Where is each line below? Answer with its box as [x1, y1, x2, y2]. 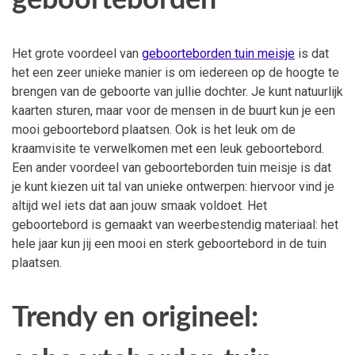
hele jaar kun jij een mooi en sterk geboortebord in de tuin [12, 236, 326, 252]
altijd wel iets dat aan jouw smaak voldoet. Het [12, 198, 267, 214]
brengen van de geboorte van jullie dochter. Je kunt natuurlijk [12, 84, 343, 100]
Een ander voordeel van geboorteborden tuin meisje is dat [12, 160, 331, 176]
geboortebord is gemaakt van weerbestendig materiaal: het [12, 217, 338, 233]
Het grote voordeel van [12, 46, 142, 62]
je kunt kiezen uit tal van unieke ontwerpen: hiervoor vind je [12, 179, 334, 195]
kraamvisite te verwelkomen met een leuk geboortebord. [12, 141, 324, 157]
